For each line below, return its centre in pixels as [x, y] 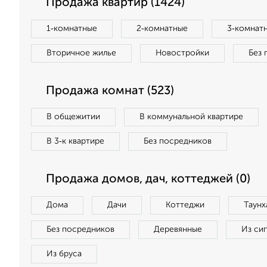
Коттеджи [185, 205]
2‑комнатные [162, 29]
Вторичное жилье [81, 53]
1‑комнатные [72, 29]
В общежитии [73, 117]
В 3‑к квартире [75, 141]
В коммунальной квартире [191, 117]
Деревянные [178, 229]
